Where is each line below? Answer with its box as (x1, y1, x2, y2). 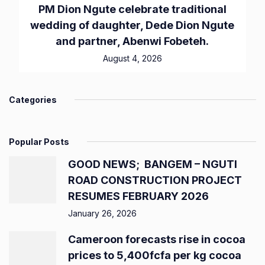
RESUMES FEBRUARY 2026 (68, 190, 209, 202)
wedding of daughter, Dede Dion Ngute (30, 19, 235, 31)
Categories (9, 95, 57, 105)
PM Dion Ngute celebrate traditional (38, 3, 227, 15)
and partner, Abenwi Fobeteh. (56, 35, 209, 47)
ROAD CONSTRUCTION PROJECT (68, 174, 242, 186)
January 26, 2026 (68, 208, 137, 218)
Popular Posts (9, 137, 69, 147)
